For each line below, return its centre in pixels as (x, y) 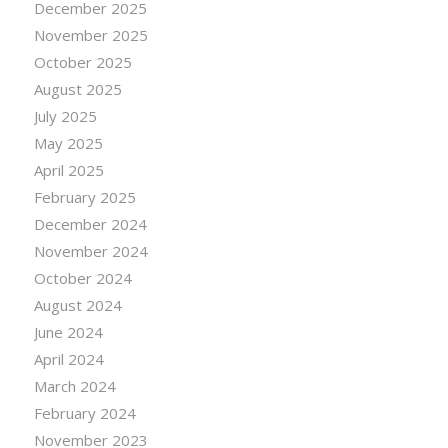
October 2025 (82, 62)
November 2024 (90, 251)
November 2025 (90, 35)
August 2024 (77, 305)
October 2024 (82, 278)
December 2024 (90, 224)
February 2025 (84, 197)
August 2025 (77, 89)
